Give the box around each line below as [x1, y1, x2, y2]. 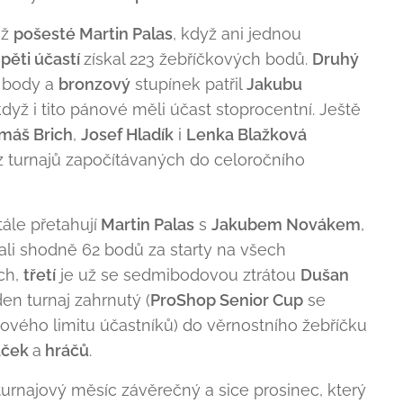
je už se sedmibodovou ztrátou [56, 265, 300, 284]
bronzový [58, 75, 130, 94]
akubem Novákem [219, 215, 361, 234]
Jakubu [246, 75, 302, 94]
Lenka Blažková [186, 125, 307, 144]
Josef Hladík [81, 125, 174, 144]
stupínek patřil [130, 75, 246, 94]
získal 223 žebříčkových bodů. [84, 49, 312, 68]
